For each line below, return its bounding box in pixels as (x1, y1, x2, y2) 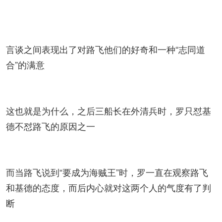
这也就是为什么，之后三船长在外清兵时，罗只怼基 (6, 104, 211, 117)
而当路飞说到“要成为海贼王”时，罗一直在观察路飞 (6, 166, 208, 178)
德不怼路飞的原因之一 (6, 119, 95, 132)
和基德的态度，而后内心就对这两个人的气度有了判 (6, 181, 211, 194)
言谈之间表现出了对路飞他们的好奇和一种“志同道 (6, 43, 205, 55)
